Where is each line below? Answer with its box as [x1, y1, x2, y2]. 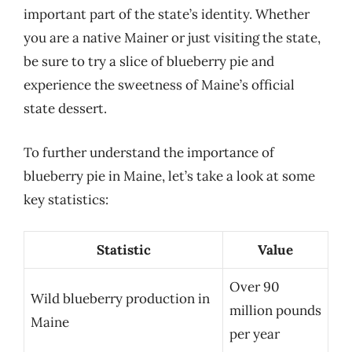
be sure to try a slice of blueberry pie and [24, 53, 274, 70]
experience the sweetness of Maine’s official [24, 76, 295, 93]
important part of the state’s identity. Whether [24, 5, 310, 23]
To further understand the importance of [24, 143, 274, 161]
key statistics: [24, 190, 108, 208]
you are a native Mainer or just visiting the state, [24, 29, 321, 46]
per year [229, 325, 280, 343]
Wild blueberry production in [31, 290, 210, 307]
